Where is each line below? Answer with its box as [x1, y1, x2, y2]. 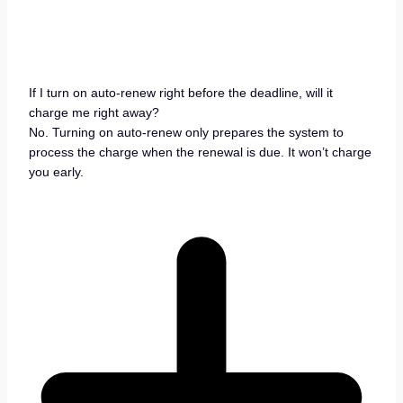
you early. [28, 164, 84, 179]
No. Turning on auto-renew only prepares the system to [28, 124, 344, 139]
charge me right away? [28, 104, 159, 120]
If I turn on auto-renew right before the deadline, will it [28, 85, 333, 100]
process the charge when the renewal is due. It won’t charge [28, 144, 372, 159]
